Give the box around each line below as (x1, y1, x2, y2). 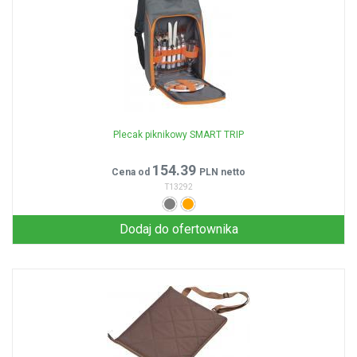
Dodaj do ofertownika (119, 222, 238, 237)
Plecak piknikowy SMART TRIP (113, 129, 244, 140)
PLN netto (199, 167, 245, 178)
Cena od (112, 167, 152, 178)
